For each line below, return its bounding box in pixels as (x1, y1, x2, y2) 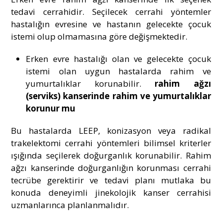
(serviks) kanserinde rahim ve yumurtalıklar (26, 90, 211, 102)
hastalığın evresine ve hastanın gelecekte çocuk (11, 18, 211, 30)
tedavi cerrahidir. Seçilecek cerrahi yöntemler (11, 6, 211, 18)
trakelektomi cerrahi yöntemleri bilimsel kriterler (11, 137, 211, 149)
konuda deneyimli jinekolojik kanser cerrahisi (11, 187, 211, 199)
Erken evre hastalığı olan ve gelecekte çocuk (26, 53, 211, 65)
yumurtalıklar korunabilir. (26, 78, 155, 90)
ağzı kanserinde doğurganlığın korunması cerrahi (11, 162, 211, 174)
